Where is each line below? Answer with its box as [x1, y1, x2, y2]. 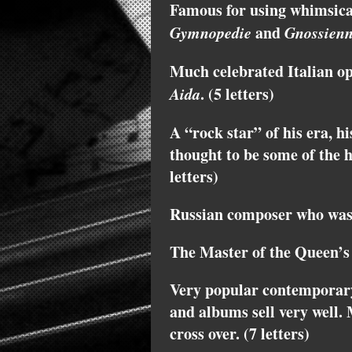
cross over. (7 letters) [170, 322, 310, 346]
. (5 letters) [200, 82, 274, 106]
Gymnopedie [170, 21, 251, 44]
